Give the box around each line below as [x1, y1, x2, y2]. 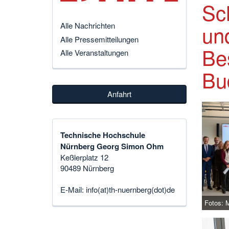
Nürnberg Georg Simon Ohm [60, 141, 164, 152]
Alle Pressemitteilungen [60, 33, 139, 44]
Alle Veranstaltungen [60, 47, 128, 58]
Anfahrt [107, 88, 131, 99]
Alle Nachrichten [60, 20, 115, 31]
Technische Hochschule [60, 129, 145, 141]
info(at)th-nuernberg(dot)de [86, 184, 175, 195]
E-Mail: [60, 184, 86, 195]
